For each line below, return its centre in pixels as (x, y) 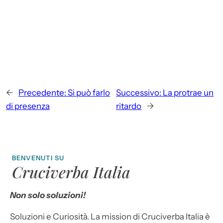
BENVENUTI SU (38, 158)
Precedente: (42, 92)
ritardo (129, 106)
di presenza (28, 106)
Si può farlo (89, 92)
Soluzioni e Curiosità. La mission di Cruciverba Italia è (110, 216)
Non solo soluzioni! (48, 195)
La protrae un (188, 92)
